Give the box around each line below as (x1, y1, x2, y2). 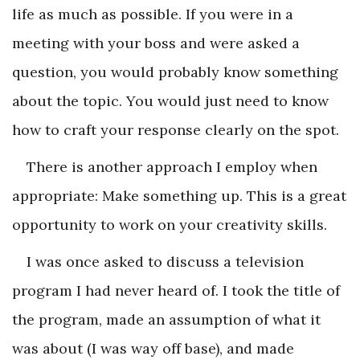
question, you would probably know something (12, 62, 338, 81)
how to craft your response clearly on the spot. (12, 120, 339, 139)
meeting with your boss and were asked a (12, 33, 300, 52)
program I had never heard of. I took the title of (12, 280, 340, 300)
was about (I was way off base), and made (12, 338, 294, 358)
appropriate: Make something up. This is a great (12, 186, 346, 205)
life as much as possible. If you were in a (12, 4, 293, 23)
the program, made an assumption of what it (12, 309, 321, 329)
